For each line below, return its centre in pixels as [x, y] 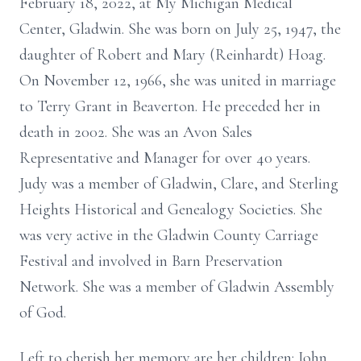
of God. [43, 313]
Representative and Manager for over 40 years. [165, 158]
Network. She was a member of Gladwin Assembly [177, 287]
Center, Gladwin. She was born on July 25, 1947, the [180, 29]
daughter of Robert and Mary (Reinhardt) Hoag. [172, 55]
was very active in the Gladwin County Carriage [169, 235]
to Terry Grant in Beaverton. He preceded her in [170, 106]
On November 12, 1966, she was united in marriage [178, 81]
